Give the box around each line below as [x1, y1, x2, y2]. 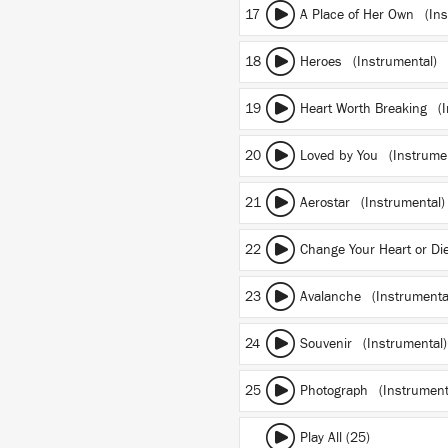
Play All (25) [300, 431, 370, 445]
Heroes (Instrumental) [300, 55, 437, 69]
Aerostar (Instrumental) [300, 196, 445, 210]
